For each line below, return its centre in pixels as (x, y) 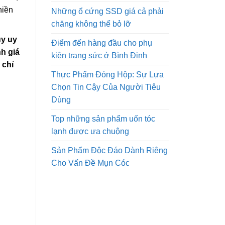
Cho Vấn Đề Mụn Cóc (90, 163)
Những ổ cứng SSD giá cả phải (107, 11)
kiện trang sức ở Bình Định (99, 55)
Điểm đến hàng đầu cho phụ (102, 43)
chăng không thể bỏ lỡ (91, 24)
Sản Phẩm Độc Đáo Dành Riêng (109, 150)
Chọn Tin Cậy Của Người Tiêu (106, 87)
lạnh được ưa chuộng (90, 131)
